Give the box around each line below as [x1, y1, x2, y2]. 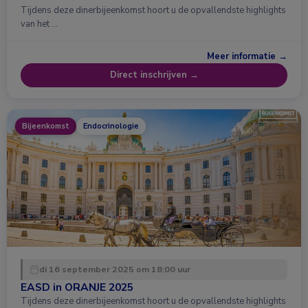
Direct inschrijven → [109, 69, 199, 82]
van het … [21, 18, 58, 31]
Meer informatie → [207, 50, 287, 63]
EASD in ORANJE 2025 [21, 279, 133, 294]
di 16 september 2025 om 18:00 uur [39, 263, 190, 275]
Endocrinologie [83, 120, 139, 131]
